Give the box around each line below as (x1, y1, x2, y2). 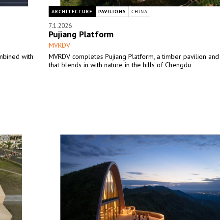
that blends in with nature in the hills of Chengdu (49, 60, 191, 69)
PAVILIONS (98, 8, 126, 15)
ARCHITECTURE (52, 8, 92, 15)
